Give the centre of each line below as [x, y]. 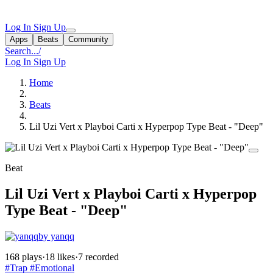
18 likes [60, 257]
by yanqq [56, 236]
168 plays [23, 257]
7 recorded [98, 257]
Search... [22, 51]
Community [88, 39]
